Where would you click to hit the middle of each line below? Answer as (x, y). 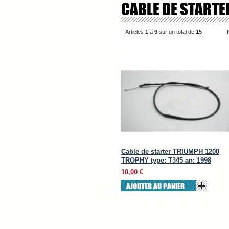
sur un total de (177, 32)
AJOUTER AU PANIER (155, 186)
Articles (135, 32)
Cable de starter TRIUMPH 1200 (170, 152)
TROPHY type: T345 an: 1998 (166, 160)
